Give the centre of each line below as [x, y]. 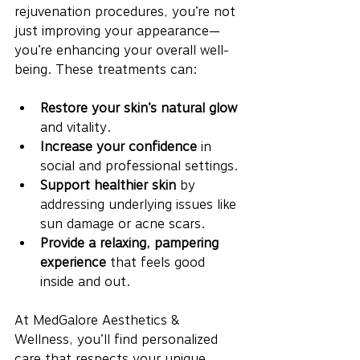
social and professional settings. [139, 166]
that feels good [157, 262]
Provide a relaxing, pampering [131, 243]
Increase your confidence [119, 146]
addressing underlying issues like [140, 204]
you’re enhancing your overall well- [122, 50]
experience [73, 262]
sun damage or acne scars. [123, 223]
